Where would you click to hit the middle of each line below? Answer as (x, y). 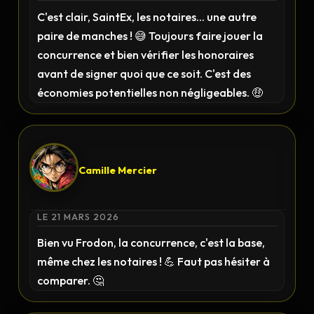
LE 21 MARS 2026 (78, 217)
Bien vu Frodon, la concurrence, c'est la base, (151, 243)
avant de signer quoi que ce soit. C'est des (144, 74)
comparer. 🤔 (71, 280)
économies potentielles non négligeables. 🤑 (150, 93)
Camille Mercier (118, 170)
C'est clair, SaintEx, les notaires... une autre (147, 17)
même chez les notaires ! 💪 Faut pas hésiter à (154, 261)
